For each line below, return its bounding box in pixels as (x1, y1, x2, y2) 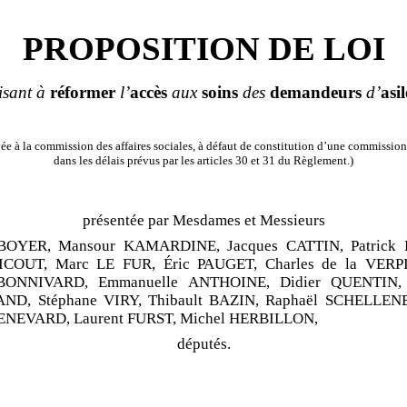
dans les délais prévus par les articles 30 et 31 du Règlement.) (54, 153, 353, 167)
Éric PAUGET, (163, 254, 258, 273)
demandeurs (269, 82, 362, 102)
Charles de (264, 254, 338, 273)
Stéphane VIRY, (37, 291, 142, 309)
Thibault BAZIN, (148, 291, 260, 309)
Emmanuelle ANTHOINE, (98, 273, 270, 291)
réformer (49, 82, 115, 102)
